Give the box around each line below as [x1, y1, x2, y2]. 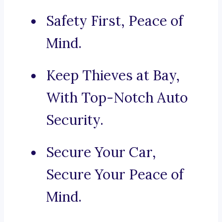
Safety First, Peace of [46, 12, 183, 30]
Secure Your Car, [46, 143, 156, 162]
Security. [46, 111, 104, 129]
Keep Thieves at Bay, [46, 66, 180, 85]
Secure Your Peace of [46, 166, 184, 184]
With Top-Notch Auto [46, 89, 188, 107]
